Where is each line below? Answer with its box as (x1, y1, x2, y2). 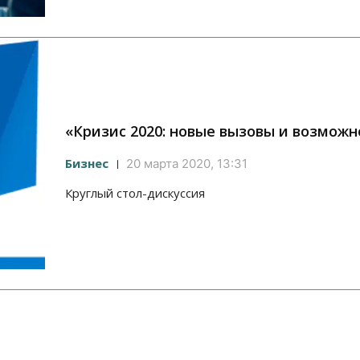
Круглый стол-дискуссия (65, 185, 205, 202)
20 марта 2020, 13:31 (126, 156, 247, 172)
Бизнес (65, 155, 108, 172)
